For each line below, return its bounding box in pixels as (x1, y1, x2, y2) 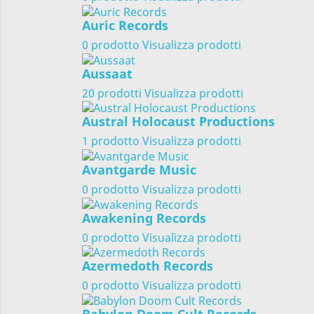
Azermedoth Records (82, 257, 213, 275)
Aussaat (82, 64, 132, 82)
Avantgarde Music (82, 161, 196, 178)
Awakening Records (82, 209, 206, 226)
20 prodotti (82, 85, 142, 101)
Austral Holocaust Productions (82, 113, 275, 130)
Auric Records (82, 16, 168, 34)
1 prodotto (82, 133, 139, 149)
